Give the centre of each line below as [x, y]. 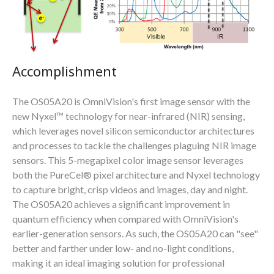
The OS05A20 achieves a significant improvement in [121, 204]
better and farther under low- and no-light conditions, [123, 248]
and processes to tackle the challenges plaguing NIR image [134, 145]
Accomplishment [65, 71]
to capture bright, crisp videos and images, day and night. [130, 189]
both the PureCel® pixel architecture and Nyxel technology [136, 174]
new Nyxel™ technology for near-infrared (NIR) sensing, [128, 116]
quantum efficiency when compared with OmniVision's [125, 218]
